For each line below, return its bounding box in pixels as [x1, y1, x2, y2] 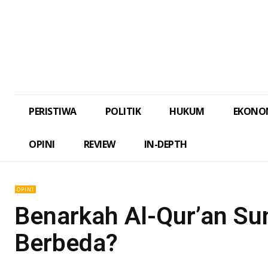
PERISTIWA [29, 105, 77, 118]
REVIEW [83, 138, 115, 151]
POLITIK [105, 105, 141, 118]
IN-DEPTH [144, 138, 187, 151]
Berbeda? [14, 229, 118, 258]
